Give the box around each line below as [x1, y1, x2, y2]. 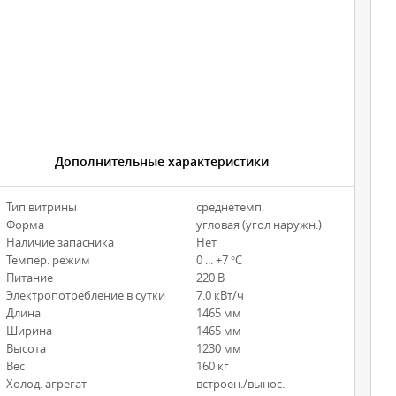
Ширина [5, 324, 52, 339]
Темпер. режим [5, 253, 90, 268]
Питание [5, 270, 53, 286]
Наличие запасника [5, 235, 114, 250]
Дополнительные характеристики [55, 153, 270, 170]
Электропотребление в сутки [5, 288, 165, 303]
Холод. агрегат [5, 377, 87, 392]
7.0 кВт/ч [195, 288, 244, 303]
